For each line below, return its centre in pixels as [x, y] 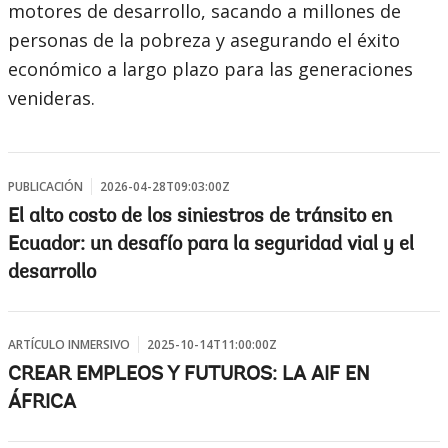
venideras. [51, 98]
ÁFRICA [42, 403]
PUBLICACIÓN [45, 186]
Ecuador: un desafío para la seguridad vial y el [211, 245]
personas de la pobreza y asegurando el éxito [204, 40]
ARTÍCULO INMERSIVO [69, 344]
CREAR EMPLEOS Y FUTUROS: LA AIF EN [189, 375]
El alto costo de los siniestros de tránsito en [200, 217]
